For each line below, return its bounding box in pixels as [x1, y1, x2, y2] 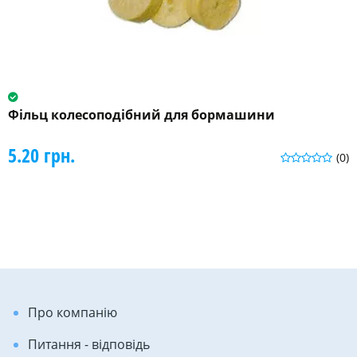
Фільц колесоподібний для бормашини [8, 105, 275, 124]
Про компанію [28, 303, 117, 321]
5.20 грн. [8, 141, 75, 168]
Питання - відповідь [28, 335, 150, 353]
